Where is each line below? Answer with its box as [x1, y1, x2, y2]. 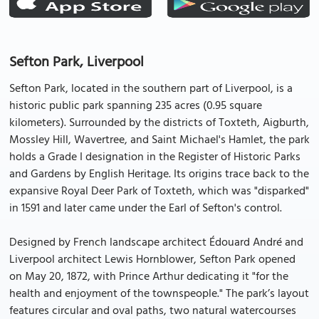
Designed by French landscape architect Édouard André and [9, 234, 303, 252]
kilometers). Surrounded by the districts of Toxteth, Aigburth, [9, 114, 309, 132]
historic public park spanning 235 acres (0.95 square [9, 97, 262, 115]
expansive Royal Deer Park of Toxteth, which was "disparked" [9, 182, 309, 201]
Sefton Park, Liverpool [9, 51, 144, 74]
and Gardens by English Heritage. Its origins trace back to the [9, 165, 309, 184]
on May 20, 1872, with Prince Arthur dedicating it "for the [9, 268, 288, 286]
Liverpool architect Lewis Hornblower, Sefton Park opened [9, 251, 296, 269]
